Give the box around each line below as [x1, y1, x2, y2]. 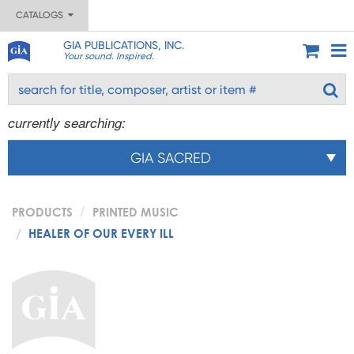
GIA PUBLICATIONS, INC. [62, 39, 184, 51]
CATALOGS [15, 9, 68, 21]
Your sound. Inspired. [62, 51, 154, 62]
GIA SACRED [130, 149, 211, 166]
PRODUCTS [12, 205, 73, 219]
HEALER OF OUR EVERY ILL [28, 226, 174, 240]
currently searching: [8, 113, 126, 132]
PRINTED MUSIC [92, 205, 179, 219]
